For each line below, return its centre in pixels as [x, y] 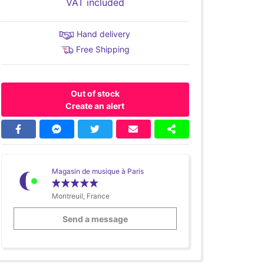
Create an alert [95, 106]
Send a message [95, 219]
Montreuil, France [80, 196]
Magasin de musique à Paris [98, 171]
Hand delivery [104, 34]
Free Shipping [103, 49]
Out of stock [95, 94]
